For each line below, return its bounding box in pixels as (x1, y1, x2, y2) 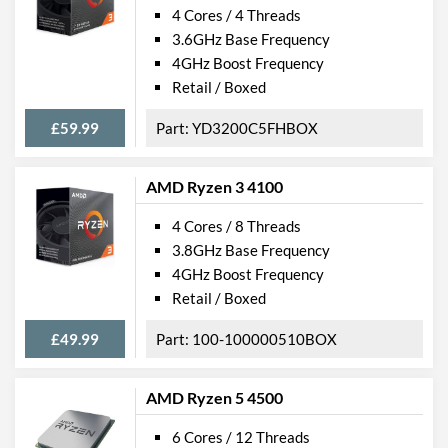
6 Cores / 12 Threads (172, 427, 310, 446)
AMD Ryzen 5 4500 (146, 387, 283, 407)
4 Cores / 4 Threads (172, 5, 301, 24)
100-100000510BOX (192, 329, 337, 348)
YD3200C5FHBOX (192, 118, 318, 137)
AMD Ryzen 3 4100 (146, 176, 283, 196)
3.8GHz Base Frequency (172, 240, 330, 259)
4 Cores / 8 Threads (172, 216, 301, 235)
